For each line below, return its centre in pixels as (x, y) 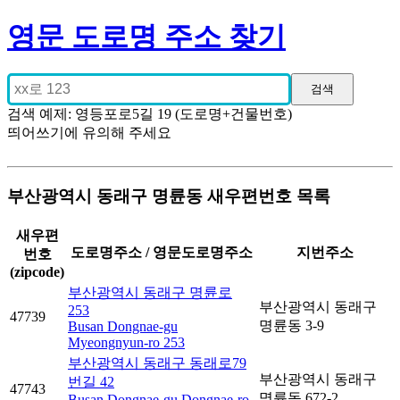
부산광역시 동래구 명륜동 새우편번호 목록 (169, 196)
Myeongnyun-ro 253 (126, 343)
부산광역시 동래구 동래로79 (157, 363)
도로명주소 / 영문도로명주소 (162, 253)
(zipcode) (37, 272)
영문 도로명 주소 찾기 (146, 37)
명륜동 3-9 (292, 326)
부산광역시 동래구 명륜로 (150, 293)
